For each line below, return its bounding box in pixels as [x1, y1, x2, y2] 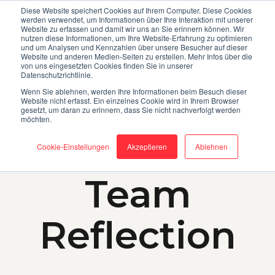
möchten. [21, 114, 52, 124]
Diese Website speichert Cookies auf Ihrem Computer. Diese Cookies [21, 5, 252, 15]
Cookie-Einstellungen [37, 141, 109, 152]
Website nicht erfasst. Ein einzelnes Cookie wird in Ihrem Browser [21, 95, 239, 106]
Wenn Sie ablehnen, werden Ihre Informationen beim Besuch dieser [21, 86, 247, 96]
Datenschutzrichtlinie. [21, 69, 93, 80]
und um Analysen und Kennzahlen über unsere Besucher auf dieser [21, 42, 247, 52]
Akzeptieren [127, 141, 167, 152]
